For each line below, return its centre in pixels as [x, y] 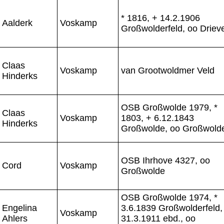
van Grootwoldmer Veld [168, 70]
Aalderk [17, 23]
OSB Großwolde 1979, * [169, 107]
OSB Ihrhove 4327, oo [165, 160]
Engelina [19, 208]
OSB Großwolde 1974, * [169, 197]
